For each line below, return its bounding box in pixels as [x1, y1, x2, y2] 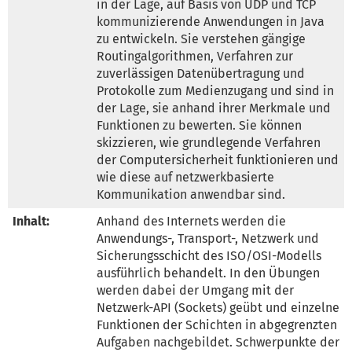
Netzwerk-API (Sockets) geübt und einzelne [97, 299, 339, 315]
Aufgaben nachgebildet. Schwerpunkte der [97, 334, 339, 350]
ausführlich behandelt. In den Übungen [97, 265, 320, 280]
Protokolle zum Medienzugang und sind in [97, 82, 334, 98]
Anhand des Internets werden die [97, 213, 286, 229]
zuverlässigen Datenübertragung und [97, 65, 305, 81]
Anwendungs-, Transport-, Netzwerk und [97, 230, 319, 246]
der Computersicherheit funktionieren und [97, 152, 339, 167]
